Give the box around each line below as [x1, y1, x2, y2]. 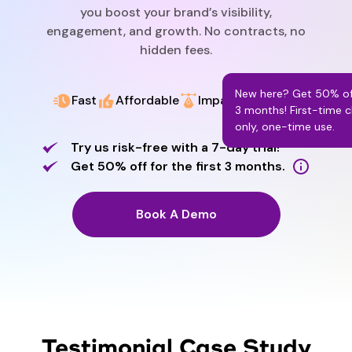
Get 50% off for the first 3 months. [70, 158, 285, 175]
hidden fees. [140, 42, 212, 59]
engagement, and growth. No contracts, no [46, 23, 306, 40]
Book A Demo [135, 206, 217, 223]
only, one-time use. [234, 119, 335, 134]
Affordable [115, 92, 179, 109]
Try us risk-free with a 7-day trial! [70, 139, 280, 156]
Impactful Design [197, 92, 300, 109]
